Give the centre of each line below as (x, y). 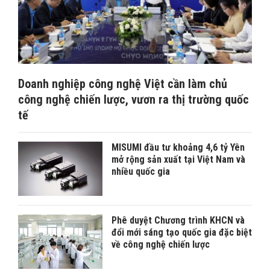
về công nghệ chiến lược (161, 244)
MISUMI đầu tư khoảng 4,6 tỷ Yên (178, 147)
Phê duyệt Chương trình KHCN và (178, 220)
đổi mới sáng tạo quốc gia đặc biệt (182, 232)
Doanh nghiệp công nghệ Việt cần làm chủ (123, 83)
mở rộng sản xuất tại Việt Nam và (178, 159)
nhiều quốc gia (141, 171)
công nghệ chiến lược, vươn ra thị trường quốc (133, 99)
